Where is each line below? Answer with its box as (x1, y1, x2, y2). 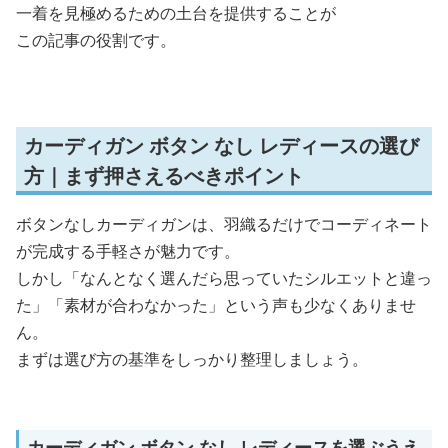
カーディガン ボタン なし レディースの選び (24, 131, 419, 159)
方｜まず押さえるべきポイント (24, 161, 304, 189)
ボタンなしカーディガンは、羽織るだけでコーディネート (16, 212, 432, 235)
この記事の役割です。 (16, 28, 176, 51)
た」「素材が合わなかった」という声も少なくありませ (16, 293, 416, 316)
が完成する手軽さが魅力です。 (16, 239, 240, 262)
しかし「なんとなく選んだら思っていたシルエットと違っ (16, 266, 432, 289)
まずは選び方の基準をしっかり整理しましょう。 (16, 347, 368, 370)
